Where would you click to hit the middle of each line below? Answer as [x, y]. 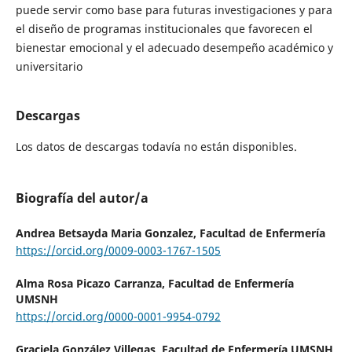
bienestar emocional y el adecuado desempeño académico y [174, 47]
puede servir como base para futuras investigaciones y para [174, 9]
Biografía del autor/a [82, 198]
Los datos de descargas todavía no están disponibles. [156, 146]
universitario [49, 66]
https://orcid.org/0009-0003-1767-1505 [118, 251]
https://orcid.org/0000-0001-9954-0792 [118, 317]
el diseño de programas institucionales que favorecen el [164, 28]
